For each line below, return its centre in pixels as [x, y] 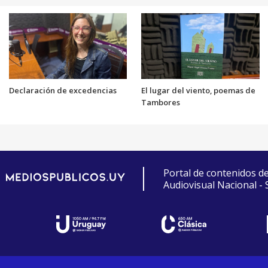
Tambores [161, 103]
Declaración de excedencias [63, 91]
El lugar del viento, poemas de [198, 91]
